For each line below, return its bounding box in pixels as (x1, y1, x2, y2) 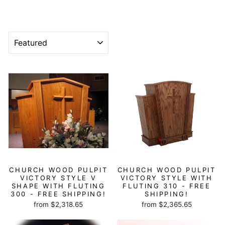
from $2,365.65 (141, 200, 192, 208)
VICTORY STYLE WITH (120, 174, 213, 182)
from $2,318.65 (34, 200, 83, 208)
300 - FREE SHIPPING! (11, 190, 106, 198)
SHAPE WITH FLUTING (11, 182, 105, 190)
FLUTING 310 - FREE (123, 182, 211, 190)
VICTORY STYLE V (20, 174, 97, 182)
